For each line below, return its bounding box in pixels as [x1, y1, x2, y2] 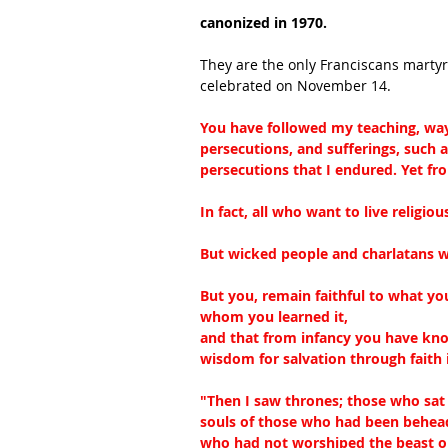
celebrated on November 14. [200, 76, 391, 95]
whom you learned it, [200, 307, 348, 326]
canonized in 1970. [200, 13, 327, 32]
